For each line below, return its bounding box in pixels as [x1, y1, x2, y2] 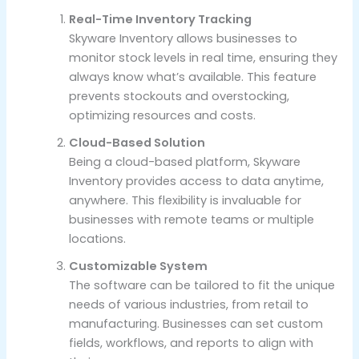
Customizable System [69, 257, 208, 274]
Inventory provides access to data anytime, [69, 172, 325, 189]
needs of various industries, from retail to [69, 296, 309, 313]
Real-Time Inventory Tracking [69, 10, 252, 27]
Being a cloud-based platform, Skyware [69, 153, 301, 170]
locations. [69, 230, 127, 247]
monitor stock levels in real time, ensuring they [69, 49, 338, 66]
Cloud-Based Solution [69, 134, 206, 151]
